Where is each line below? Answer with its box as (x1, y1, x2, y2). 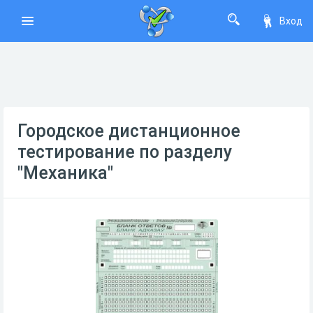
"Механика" (17, 163, 113, 183)
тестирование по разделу (17, 142, 232, 162)
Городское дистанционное (17, 121, 240, 141)
